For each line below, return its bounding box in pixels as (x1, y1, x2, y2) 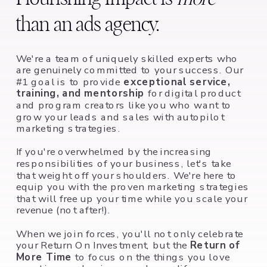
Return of (190, 238, 240, 252)
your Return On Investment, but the (15, 238, 190, 252)
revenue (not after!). (15, 203, 114, 217)
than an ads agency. (15, 15, 164, 35)
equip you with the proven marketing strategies (15, 180, 249, 194)
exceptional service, (123, 74, 231, 89)
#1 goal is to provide (15, 74, 124, 89)
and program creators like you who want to (15, 98, 232, 112)
